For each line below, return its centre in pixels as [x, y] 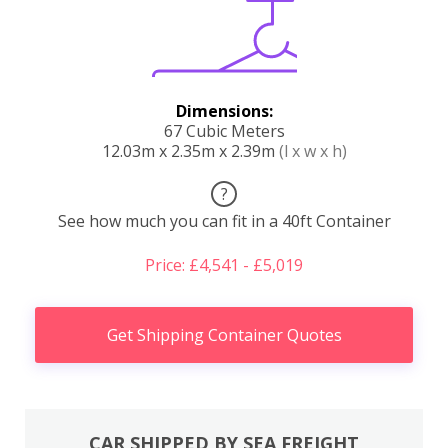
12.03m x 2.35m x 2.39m [190, 150]
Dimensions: [224, 110]
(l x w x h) [312, 150]
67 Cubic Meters [224, 130]
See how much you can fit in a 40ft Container [224, 220]
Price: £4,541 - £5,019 [224, 264]
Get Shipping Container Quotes [224, 334]
